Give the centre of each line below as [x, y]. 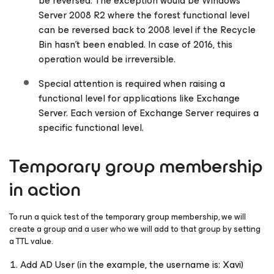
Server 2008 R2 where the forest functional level [144, 15]
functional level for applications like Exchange [139, 98]
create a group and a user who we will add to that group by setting [135, 229]
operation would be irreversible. [107, 59]
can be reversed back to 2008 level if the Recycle [147, 30]
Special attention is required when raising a [132, 84]
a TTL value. [31, 242]
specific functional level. [91, 128]
